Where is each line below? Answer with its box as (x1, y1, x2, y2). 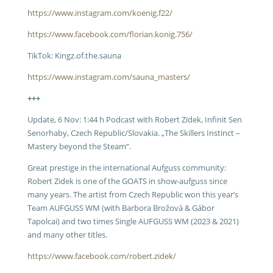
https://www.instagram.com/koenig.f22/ (27, 7, 172, 18)
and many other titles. (27, 229, 107, 240)
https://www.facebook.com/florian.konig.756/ (27, 29, 193, 40)
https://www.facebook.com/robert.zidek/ (27, 250, 176, 261)
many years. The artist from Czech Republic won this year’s (27, 189, 238, 200)
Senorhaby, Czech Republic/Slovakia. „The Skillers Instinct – (27, 127, 240, 138)
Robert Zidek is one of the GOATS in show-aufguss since (27, 175, 227, 186)
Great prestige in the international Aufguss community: (27, 162, 226, 173)
